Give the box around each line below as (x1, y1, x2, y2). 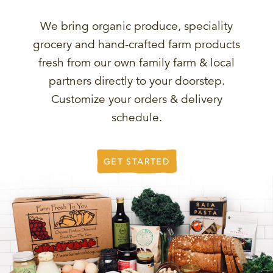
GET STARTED (103, 155, 170, 167)
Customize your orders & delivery (51, 91, 222, 106)
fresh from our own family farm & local (38, 55, 235, 69)
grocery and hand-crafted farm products (33, 37, 240, 51)
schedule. (111, 110, 162, 124)
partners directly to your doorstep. (48, 73, 225, 88)
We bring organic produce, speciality (40, 18, 233, 33)
